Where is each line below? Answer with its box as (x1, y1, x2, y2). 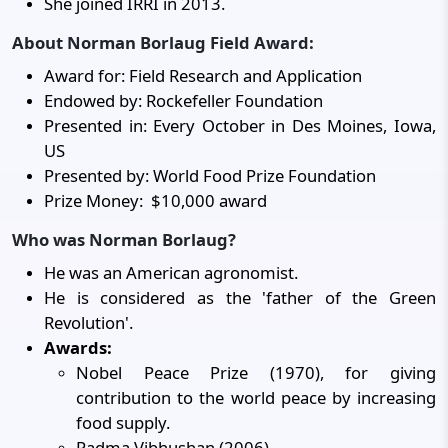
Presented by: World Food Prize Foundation (44, 164, 376, 187)
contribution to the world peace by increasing (76, 386, 436, 409)
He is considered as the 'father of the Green (44, 286, 436, 309)
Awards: (44, 336, 112, 359)
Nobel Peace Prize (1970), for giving (76, 361, 436, 384)
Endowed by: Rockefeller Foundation (44, 89, 323, 112)
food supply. (76, 411, 170, 434)
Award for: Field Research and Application (44, 64, 362, 87)
